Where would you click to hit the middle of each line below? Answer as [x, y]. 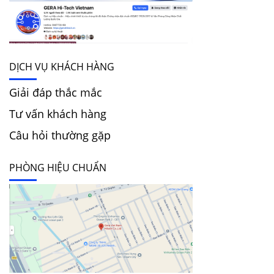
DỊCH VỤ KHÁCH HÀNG [62, 67]
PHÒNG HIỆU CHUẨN [58, 168]
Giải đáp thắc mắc [56, 93]
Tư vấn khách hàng [58, 114]
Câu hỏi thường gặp [60, 135]
